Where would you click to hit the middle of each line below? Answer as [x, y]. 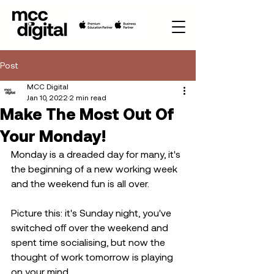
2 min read [88, 97]
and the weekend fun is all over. [80, 183]
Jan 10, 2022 [47, 97]
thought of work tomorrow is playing [93, 257]
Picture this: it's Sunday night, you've [92, 213]
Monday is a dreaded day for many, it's [97, 154]
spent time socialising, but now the [89, 242]
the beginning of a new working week [95, 168]
